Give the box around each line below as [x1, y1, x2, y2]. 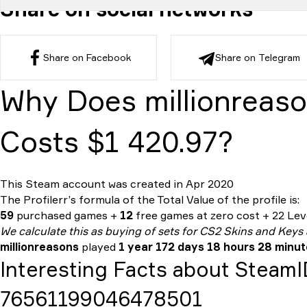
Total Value [157, 193, 214, 206]
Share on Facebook [42, 51, 131, 63]
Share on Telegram [214, 51, 300, 63]
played [79, 240, 119, 254]
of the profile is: [214, 193, 299, 206]
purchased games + [14, 208, 120, 222]
